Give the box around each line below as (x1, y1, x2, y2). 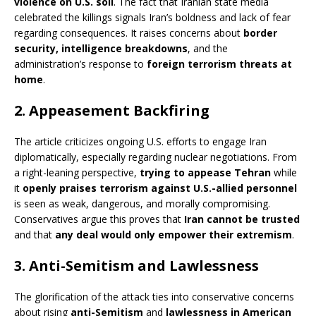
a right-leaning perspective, (14, 165, 140, 179)
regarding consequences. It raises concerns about (14, 25, 243, 39)
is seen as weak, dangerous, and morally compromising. (14, 196, 270, 210)
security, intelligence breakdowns (14, 41, 188, 55)
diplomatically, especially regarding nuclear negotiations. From (14, 150, 297, 164)
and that (14, 227, 55, 241)
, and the (188, 41, 228, 55)
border (243, 25, 277, 39)
